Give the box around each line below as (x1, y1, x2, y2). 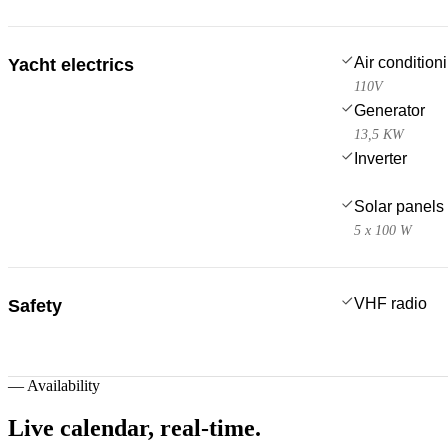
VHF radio (354, 294, 427, 312)
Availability (27, 376, 100, 394)
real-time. (160, 414, 261, 441)
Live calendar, (8, 414, 154, 441)
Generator (354, 101, 425, 119)
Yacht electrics (8, 54, 134, 75)
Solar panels (354, 197, 444, 215)
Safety (8, 295, 62, 316)
